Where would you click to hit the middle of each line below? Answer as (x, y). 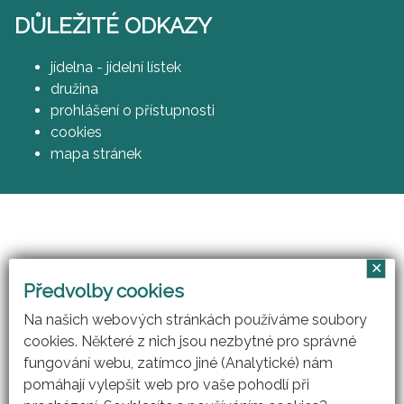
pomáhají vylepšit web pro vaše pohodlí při (166, 385)
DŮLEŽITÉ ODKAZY (113, 25)
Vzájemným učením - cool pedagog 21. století (202, 269)
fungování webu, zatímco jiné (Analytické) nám (178, 363)
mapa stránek (96, 153)
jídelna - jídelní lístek (116, 67)
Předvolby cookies (104, 291)
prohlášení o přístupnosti (133, 110)
